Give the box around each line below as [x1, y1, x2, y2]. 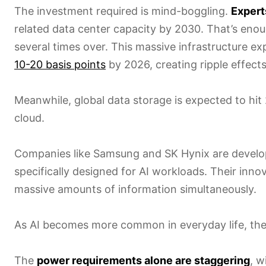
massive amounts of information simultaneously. [14, 182, 256, 195]
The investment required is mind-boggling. [14, 4, 231, 17]
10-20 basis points [14, 58, 106, 71]
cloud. [14, 111, 45, 124]
